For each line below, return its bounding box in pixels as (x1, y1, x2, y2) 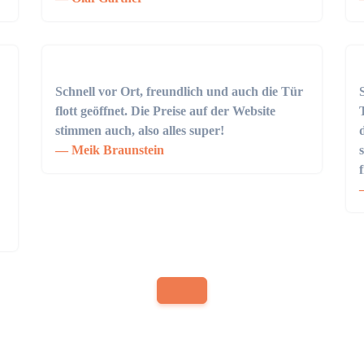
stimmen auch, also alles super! (55, 123, 225, 137)
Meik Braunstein (68, 143, 165, 157)
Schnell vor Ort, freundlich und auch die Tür (55, 84, 304, 98)
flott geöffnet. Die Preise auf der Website (55, 104, 276, 118)
